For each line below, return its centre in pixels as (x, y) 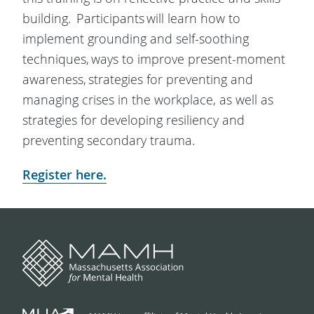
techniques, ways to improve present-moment (153, 59)
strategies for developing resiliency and (133, 120)
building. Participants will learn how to (131, 18)
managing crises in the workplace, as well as (148, 99)
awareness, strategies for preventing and (137, 79)
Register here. (64, 174)
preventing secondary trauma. (108, 140)
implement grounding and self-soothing (135, 38)
